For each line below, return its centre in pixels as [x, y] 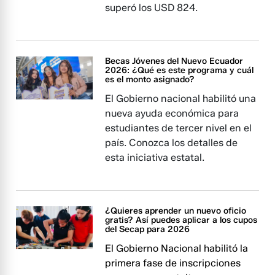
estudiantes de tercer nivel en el [179, 128]
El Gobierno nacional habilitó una [181, 99]
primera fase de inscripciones [173, 263]
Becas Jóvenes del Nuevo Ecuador [174, 61]
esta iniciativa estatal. [155, 157]
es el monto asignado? [150, 79]
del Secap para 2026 [148, 229]
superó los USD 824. [152, 8]
